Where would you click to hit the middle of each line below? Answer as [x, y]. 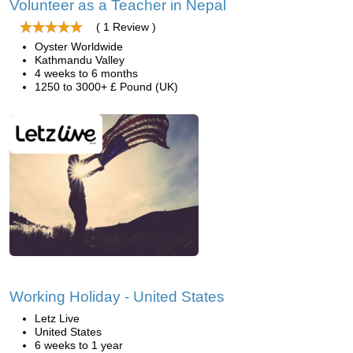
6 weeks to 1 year [79, 345]
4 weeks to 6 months [86, 73]
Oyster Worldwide [79, 46]
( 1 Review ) [126, 27]
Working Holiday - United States [117, 297]
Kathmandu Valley [80, 60]
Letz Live [57, 318]
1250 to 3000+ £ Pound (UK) [106, 87]
